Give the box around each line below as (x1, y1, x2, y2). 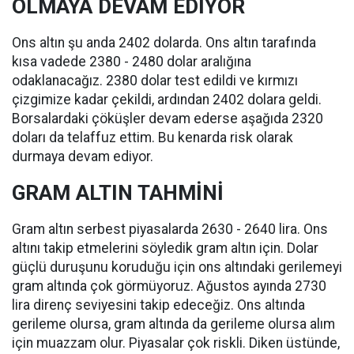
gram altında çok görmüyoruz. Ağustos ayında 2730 (12, 278, 326, 294)
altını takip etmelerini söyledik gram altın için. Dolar (12, 240, 318, 256)
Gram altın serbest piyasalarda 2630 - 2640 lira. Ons (12, 221, 328, 237)
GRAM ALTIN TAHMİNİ (12, 181, 224, 205)
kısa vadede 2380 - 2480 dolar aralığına (12, 54, 251, 70)
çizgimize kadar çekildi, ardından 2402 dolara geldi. (12, 92, 322, 107)
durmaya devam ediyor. (12, 149, 153, 164)
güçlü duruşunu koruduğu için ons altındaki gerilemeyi (12, 259, 342, 275)
